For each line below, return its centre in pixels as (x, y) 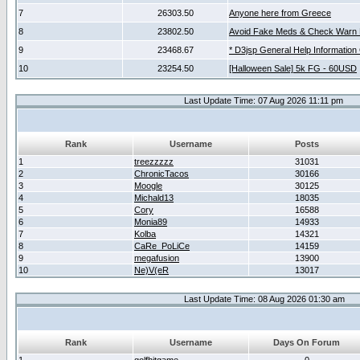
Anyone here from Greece (280, 13)
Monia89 (151, 222)
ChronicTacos (162, 174)
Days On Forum (307, 342)
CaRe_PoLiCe (162, 246)
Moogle (148, 186)
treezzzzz (154, 162)
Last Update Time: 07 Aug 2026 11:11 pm (263, 100)
